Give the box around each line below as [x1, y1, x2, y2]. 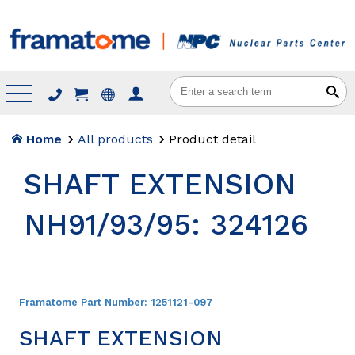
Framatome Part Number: [19, 296, 151, 308]
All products [77, 131, 153, 147]
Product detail [168, 131, 256, 147]
